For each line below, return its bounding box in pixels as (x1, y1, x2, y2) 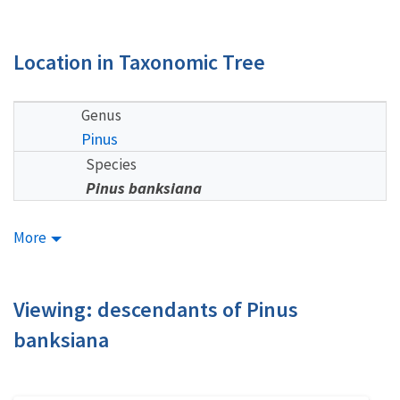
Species (86, 154, 137, 174)
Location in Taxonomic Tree (13, 47, 265, 76)
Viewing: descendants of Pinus (13, 296, 298, 323)
